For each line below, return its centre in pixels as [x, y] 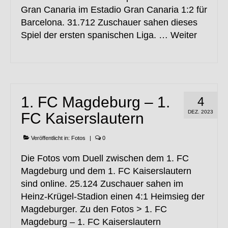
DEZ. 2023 [201, 112]
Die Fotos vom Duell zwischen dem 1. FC [105, 159]
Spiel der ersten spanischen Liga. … [96, 35]
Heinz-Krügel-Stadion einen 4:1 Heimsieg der [113, 197]
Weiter [184, 35]
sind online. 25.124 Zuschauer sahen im [102, 184]
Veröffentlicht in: [50, 138]
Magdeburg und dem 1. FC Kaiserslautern [106, 171]
